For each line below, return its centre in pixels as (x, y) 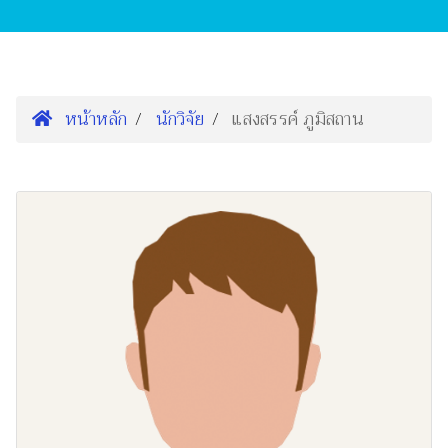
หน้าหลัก (93, 119)
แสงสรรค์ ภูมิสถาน (298, 119)
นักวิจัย (179, 119)
